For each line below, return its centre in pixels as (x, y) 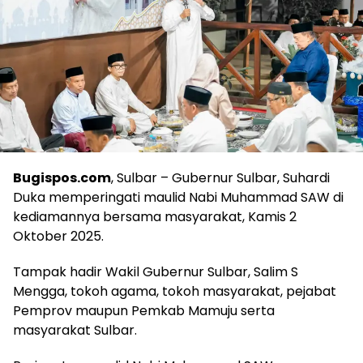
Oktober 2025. (58, 237)
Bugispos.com (62, 178)
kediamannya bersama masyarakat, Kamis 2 (155, 217)
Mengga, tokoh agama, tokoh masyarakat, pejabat (175, 292)
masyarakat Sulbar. (75, 331)
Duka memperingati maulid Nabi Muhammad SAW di (178, 198)
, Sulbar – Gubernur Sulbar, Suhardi (220, 178)
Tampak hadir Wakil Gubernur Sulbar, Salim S (156, 272)
